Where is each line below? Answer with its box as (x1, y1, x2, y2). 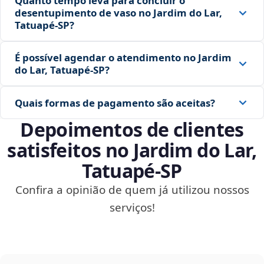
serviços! (109, 200, 155, 216)
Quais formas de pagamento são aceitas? (15, 95, 215, 110)
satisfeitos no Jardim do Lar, (7, 137, 257, 163)
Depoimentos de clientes (20, 117, 244, 143)
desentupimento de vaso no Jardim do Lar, (15, 6, 222, 20)
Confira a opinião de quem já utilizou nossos (15, 182, 249, 198)
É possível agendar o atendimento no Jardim (15, 51, 232, 65)
